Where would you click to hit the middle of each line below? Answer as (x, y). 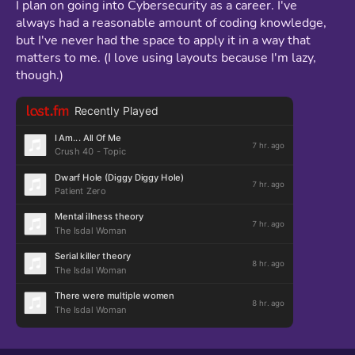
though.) (40, 75)
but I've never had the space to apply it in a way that (163, 40)
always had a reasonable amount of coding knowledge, (171, 23)
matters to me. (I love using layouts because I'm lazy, (166, 57)
